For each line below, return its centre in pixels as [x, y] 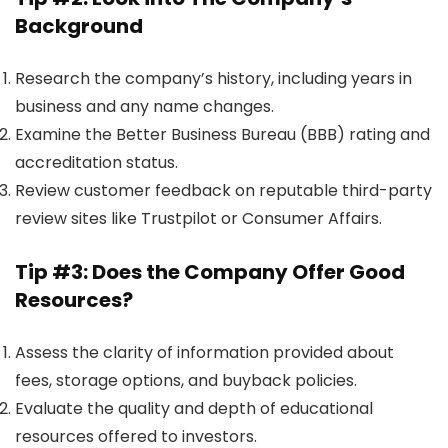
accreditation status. [96, 163]
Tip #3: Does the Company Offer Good [210, 272]
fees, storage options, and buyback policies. [186, 381]
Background [79, 26]
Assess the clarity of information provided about [204, 353]
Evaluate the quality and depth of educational [194, 409]
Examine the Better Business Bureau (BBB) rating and [222, 135]
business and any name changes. [144, 107]
